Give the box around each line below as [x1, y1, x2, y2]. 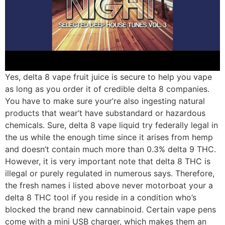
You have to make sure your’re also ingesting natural [5, 95, 205, 106]
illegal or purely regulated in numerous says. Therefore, [5, 168, 214, 178]
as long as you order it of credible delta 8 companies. [5, 83, 209, 94]
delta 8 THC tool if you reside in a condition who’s [5, 192, 196, 202]
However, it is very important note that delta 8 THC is [5, 156, 210, 166]
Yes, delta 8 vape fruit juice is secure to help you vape [5, 71, 212, 82]
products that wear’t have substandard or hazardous [5, 107, 205, 118]
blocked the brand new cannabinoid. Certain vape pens [5, 204, 216, 214]
